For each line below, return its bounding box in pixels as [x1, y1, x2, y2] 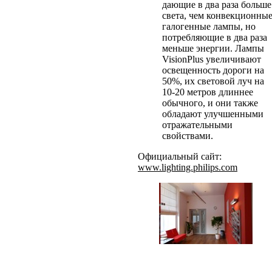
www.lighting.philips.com [137, 161, 237, 172]
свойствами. [161, 130, 213, 141]
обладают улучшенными [161, 108, 263, 119]
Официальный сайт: [137, 151, 222, 161]
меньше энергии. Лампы [161, 42, 264, 53]
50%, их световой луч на [161, 75, 264, 86]
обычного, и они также [161, 97, 258, 108]
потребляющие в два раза [161, 32, 267, 42]
